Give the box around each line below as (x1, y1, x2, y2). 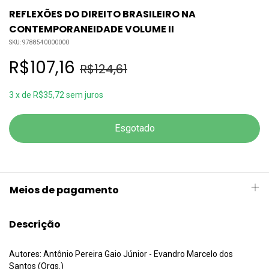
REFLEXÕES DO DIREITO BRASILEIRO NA (9, 7, 196, 22)
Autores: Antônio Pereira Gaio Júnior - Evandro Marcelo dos (9, 249, 233, 259)
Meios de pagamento (10, 183, 119, 198)
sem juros (66, 90, 103, 100)
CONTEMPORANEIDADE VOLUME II (9, 22, 174, 37)
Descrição (9, 217, 61, 232)
